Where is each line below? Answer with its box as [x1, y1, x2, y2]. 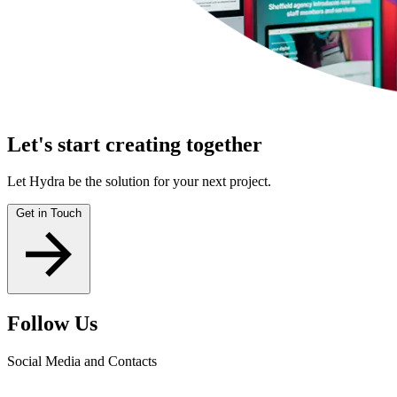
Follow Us [7, 312, 97, 336]
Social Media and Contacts [7, 354, 157, 370]
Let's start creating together [7, 132, 262, 156]
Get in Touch [16, 206, 82, 221]
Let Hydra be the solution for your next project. [7, 174, 271, 190]
